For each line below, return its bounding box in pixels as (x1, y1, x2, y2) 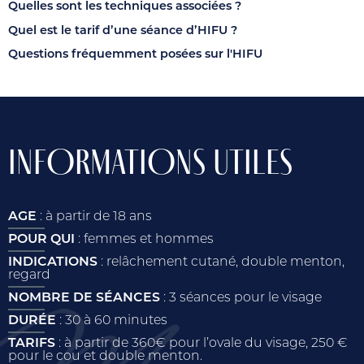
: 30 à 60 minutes (59, 314, 167, 328)
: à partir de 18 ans (40, 210, 152, 224)
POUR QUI (8, 233, 75, 247)
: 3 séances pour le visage (160, 292, 322, 305)
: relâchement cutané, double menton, (101, 256, 344, 270)
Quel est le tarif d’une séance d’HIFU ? (8, 24, 237, 37)
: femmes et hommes (75, 233, 214, 247)
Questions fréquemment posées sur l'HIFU (8, 48, 262, 61)
